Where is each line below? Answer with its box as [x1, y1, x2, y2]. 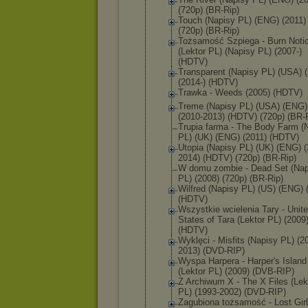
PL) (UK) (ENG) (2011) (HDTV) [178, 132, 299, 142]
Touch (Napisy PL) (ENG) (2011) [178, 15, 306, 25]
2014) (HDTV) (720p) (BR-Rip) [178, 153, 296, 163]
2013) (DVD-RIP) [178, 245, 245, 256]
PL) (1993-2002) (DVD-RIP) [178, 287, 286, 297]
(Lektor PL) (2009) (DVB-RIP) [178, 266, 294, 276]
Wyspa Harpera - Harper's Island [178, 256, 307, 266]
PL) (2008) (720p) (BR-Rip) [178, 173, 283, 184]
